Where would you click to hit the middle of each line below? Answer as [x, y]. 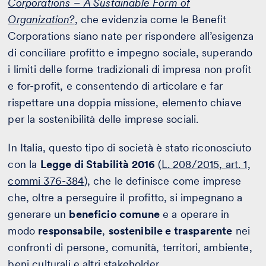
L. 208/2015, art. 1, [206, 164]
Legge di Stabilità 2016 [98, 164]
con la [24, 164]
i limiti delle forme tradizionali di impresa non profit [130, 69]
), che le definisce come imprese [163, 181]
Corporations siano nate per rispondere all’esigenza [131, 36]
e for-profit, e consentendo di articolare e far [115, 86]
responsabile [70, 231]
